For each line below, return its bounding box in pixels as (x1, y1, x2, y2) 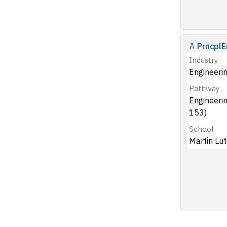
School (189, 124, 214, 134)
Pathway (189, 84, 219, 93)
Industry (189, 55, 218, 65)
